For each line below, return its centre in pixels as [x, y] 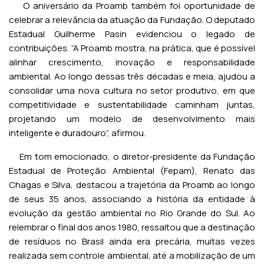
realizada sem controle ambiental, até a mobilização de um [132, 255]
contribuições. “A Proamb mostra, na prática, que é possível [132, 48]
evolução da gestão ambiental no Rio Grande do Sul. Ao [132, 213]
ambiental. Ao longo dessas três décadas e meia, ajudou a [132, 76]
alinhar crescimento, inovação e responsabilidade [132, 62]
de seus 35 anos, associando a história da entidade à [132, 199]
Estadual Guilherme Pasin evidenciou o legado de [132, 34]
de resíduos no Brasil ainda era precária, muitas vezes [132, 241]
